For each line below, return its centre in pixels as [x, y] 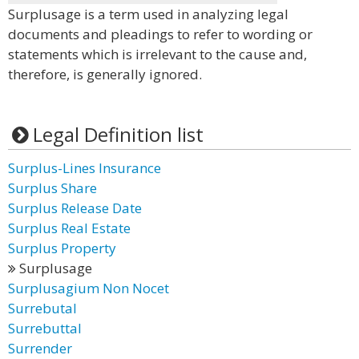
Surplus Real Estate [69, 228]
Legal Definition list [118, 134]
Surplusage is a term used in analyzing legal [148, 14]
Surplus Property [62, 248]
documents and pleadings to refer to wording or [160, 34]
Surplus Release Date [75, 208]
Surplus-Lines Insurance [85, 168]
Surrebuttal [45, 328]
